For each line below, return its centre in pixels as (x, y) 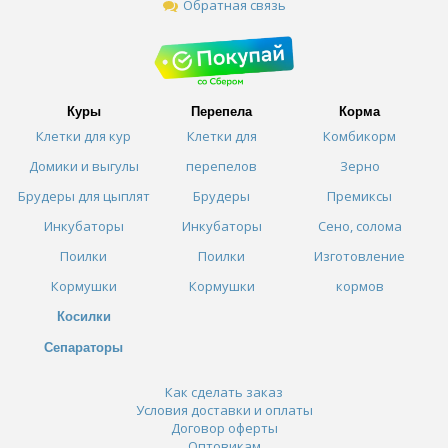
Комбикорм (360, 135)
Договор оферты (224, 427)
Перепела (222, 111)
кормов (359, 285)
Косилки (83, 316)
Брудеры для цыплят (83, 195)
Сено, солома (359, 225)
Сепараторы (84, 347)
